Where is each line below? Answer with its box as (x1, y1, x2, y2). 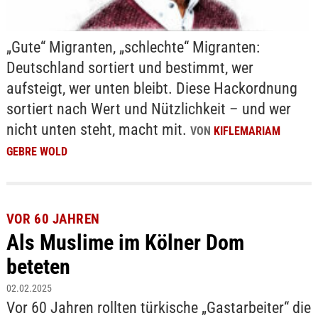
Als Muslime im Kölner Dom (6, 230, 244, 256)
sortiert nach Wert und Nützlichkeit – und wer (6, 100, 291, 119)
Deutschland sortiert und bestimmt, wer (6, 59, 253, 77)
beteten (6, 254, 70, 280)
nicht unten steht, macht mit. (6, 121, 190, 139)
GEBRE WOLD (6, 145, 67, 159)
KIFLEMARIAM (213, 124, 280, 138)
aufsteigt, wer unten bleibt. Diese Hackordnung (6, 79, 297, 98)
